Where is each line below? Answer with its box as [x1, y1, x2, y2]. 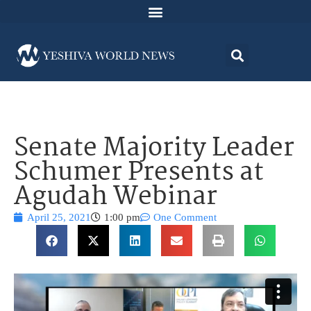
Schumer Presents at [14, 153, 264, 194]
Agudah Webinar [14, 177, 217, 219]
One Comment [153, 212, 217, 224]
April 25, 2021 [27, 212, 91, 224]
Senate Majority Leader [14, 128, 294, 170]
